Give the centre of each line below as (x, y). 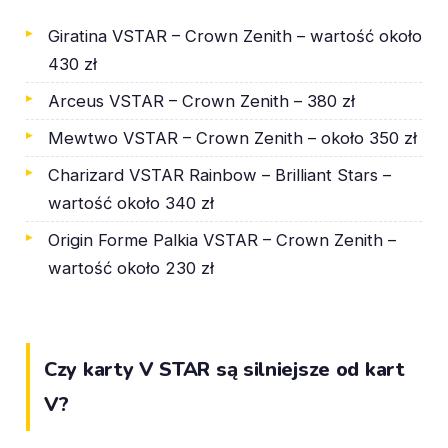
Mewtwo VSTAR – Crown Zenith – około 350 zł (232, 137)
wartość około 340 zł (131, 202)
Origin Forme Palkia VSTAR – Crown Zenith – (222, 239)
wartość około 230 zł (131, 267)
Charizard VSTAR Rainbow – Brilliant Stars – (219, 174)
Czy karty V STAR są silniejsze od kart (224, 369)
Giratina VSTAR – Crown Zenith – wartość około (235, 35)
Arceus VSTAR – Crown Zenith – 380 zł (201, 100)
